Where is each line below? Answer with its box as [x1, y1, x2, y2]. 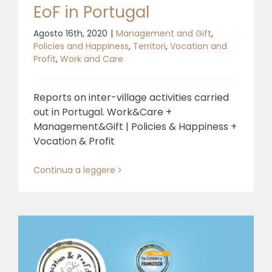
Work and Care [60, 52, 123, 65]
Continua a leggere [33, 163, 115, 176]
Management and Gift [116, 27, 211, 39]
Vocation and [170, 39, 227, 52]
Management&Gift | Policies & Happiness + [33, 119, 237, 134]
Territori [133, 39, 166, 52]
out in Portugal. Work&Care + [33, 104, 172, 119]
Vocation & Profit [33, 134, 115, 148]
